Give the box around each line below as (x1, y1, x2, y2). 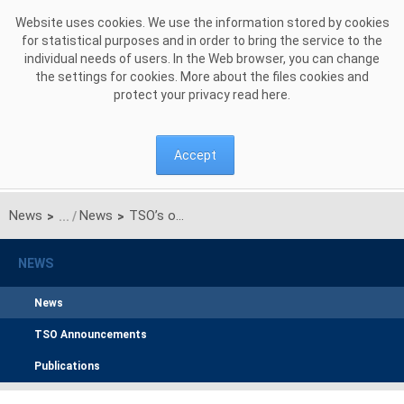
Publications (34, 360, 100, 373)
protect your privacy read (114, 87, 262, 102)
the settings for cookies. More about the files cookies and (35, 69, 369, 84)
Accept (174, 148, 216, 162)
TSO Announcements (34, 328, 147, 342)
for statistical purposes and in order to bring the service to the (22, 33, 382, 48)
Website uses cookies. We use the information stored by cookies (14, 15, 390, 30)
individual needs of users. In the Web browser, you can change (24, 51, 380, 66)
